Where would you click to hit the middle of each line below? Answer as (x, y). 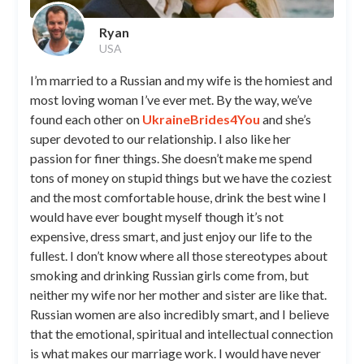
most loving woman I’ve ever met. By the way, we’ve (171, 99)
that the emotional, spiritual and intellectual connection (182, 333)
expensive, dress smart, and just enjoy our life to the (171, 236)
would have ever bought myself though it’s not (157, 216)
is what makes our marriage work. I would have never (175, 353)
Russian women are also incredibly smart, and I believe (180, 314)
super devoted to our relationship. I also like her (160, 138)
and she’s (286, 119)
